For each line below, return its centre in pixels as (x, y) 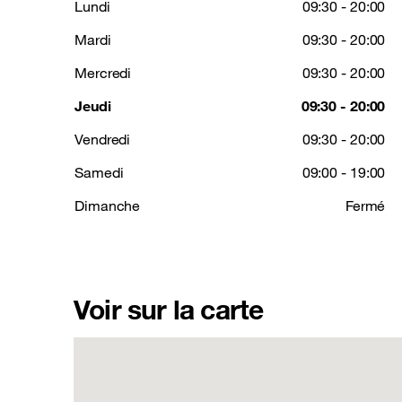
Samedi (99, 172)
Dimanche (108, 205)
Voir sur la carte (169, 309)
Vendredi (103, 139)
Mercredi (103, 73)
